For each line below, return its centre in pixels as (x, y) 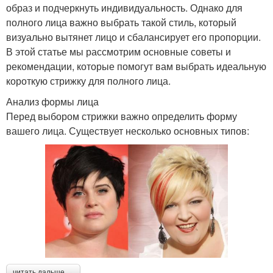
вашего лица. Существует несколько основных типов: (128, 130)
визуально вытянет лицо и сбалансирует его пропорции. (133, 37)
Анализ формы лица (52, 101)
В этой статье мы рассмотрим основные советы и (119, 51)
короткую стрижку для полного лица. (88, 80)
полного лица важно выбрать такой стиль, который (121, 22)
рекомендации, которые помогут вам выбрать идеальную (136, 66)
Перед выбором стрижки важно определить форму (122, 116)
